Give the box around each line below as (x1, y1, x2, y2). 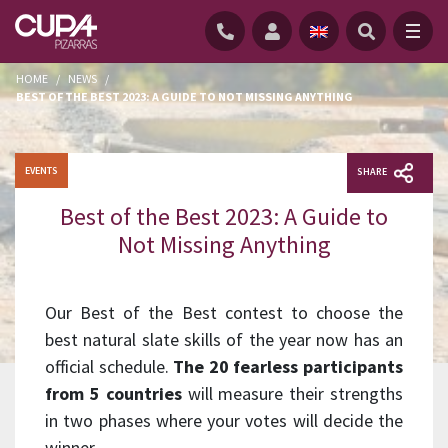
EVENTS (25, 163, 58, 177)
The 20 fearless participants (173, 354, 404, 378)
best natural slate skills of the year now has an (45, 327, 403, 351)
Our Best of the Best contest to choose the (45, 300, 403, 324)
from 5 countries (45, 381, 182, 405)
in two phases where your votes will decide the (45, 408, 403, 432)
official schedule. (45, 354, 174, 378)
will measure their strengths (181, 381, 404, 405)
